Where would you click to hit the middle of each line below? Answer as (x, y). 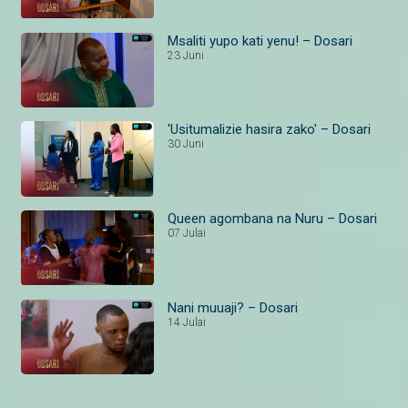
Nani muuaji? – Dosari (233, 307)
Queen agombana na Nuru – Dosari (273, 218)
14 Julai (187, 322)
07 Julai (187, 233)
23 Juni (186, 55)
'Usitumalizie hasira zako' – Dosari (270, 130)
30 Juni (186, 144)
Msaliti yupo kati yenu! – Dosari (260, 41)
